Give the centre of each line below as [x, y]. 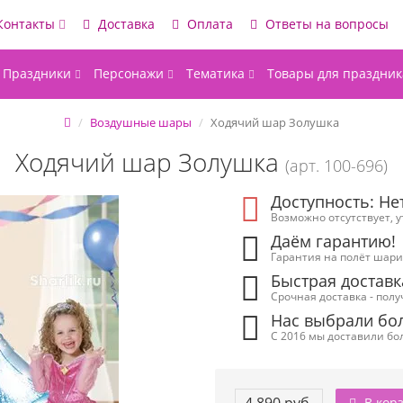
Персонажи [130, 73]
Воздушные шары [141, 122]
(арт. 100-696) [336, 166]
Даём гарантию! [334, 241]
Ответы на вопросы [325, 24]
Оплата [208, 24]
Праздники [39, 73]
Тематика [217, 73]
